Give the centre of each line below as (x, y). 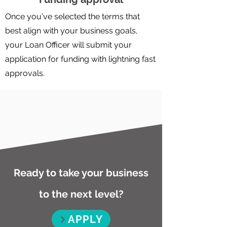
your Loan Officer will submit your (68, 45)
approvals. (25, 73)
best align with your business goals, (71, 31)
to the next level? (81, 194)
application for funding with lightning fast (80, 59)
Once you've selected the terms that (72, 16)
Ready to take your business (81, 173)
